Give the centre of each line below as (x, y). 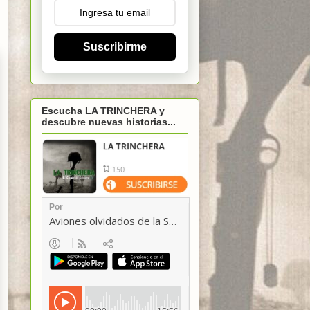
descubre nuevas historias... (109, 121)
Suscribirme (115, 47)
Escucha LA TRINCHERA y (103, 110)
